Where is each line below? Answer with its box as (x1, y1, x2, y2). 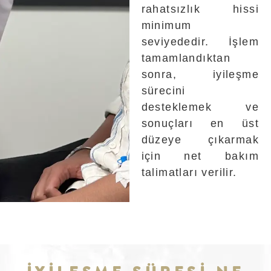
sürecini (141, 85, 186, 97)
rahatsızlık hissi (141, 3, 259, 16)
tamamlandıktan (141, 52, 231, 65)
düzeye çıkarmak (141, 134, 259, 146)
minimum (141, 19, 192, 32)
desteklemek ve (141, 101, 259, 114)
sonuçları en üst (141, 117, 259, 130)
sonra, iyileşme (141, 68, 259, 81)
